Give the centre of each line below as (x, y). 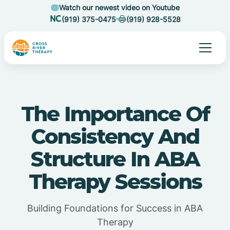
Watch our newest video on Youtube (119, 7)
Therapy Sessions (115, 181)
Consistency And (115, 136)
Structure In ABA (115, 159)
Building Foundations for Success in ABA (115, 208)
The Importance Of (115, 114)
